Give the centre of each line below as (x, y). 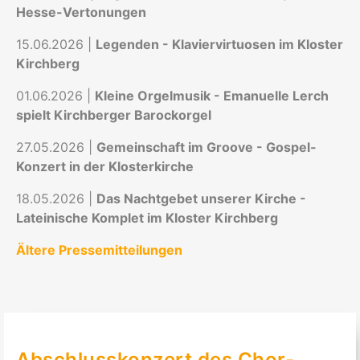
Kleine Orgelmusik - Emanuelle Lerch (212, 96)
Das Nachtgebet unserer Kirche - (201, 198)
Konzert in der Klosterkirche (105, 166)
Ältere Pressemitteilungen (99, 250)
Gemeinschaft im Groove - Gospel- (207, 147)
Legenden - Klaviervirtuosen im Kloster (219, 44)
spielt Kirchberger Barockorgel (114, 115)
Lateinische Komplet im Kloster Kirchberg (147, 218)
